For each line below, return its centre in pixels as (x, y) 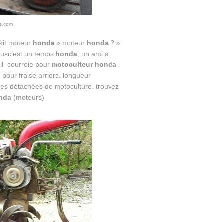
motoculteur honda (84, 65)
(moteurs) (28, 97)
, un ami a (93, 54)
